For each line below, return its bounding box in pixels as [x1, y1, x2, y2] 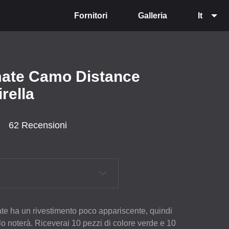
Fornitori [74, 11, 107, 20]
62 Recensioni [9, 120, 67, 130]
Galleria [138, 11, 167, 20]
